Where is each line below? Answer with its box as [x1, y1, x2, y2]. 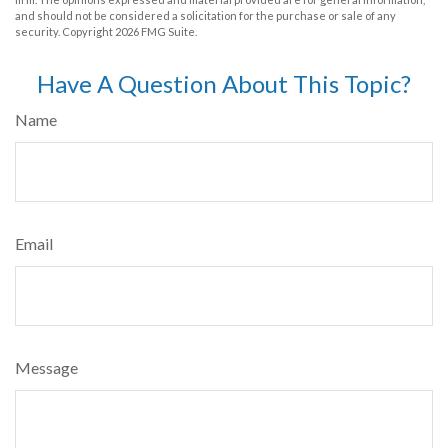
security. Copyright [15, 25, 115, 39]
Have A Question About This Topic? [37, 69, 411, 99]
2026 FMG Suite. [115, 25, 197, 39]
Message [15, 358, 78, 378]
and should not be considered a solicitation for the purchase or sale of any [15, 9, 396, 23]
